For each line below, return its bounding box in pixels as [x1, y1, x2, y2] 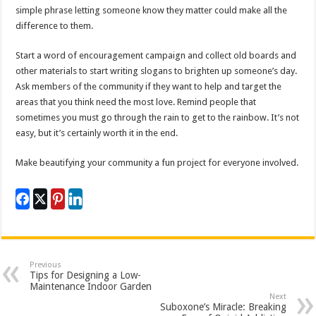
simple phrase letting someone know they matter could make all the [16, 5, 288, 16]
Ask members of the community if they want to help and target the [16, 81, 282, 92]
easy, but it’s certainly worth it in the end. [16, 128, 178, 139]
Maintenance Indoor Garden [30, 281, 152, 293]
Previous [30, 260, 62, 270]
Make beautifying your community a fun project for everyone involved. [16, 157, 299, 169]
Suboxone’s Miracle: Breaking [159, 301, 286, 313]
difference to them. [16, 20, 94, 32]
